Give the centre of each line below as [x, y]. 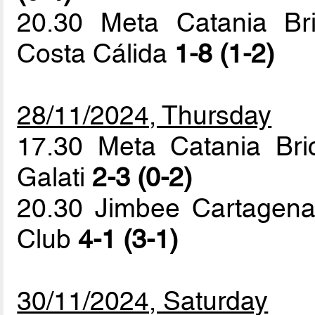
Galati [55, 177]
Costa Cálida [96, 53]
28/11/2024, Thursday [144, 115]
